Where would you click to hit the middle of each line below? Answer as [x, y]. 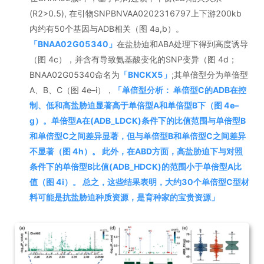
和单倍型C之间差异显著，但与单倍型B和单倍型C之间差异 [138, 136]
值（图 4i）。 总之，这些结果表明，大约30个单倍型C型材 [139, 181]
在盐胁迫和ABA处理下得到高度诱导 [182, 44]
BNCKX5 [146, 74]
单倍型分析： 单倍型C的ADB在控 [184, 90]
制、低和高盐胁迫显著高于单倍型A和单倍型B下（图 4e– [134, 105]
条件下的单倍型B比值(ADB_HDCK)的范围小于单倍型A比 [136, 166]
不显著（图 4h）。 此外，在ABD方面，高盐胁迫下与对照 [136, 151]
